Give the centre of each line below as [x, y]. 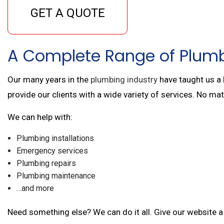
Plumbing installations [55, 138]
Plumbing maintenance [56, 175]
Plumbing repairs [46, 163]
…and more [35, 188]
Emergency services [52, 150]
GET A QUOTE [67, 13]
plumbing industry [124, 79]
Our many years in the [49, 79]
